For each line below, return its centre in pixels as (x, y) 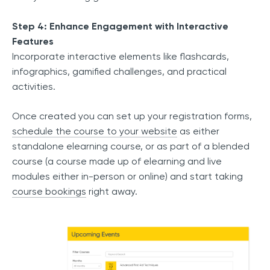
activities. (34, 86)
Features (33, 41)
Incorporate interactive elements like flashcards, (121, 56)
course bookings (49, 191)
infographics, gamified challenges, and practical (119, 71)
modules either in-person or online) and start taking (127, 176)
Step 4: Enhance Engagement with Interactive (120, 26)
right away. (112, 191)
